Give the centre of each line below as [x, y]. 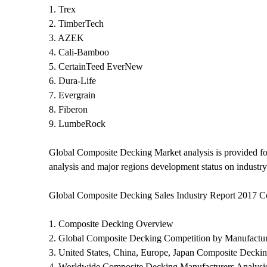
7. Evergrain [72, 95]
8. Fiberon [68, 109]
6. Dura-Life [72, 80]
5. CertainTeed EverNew [96, 66]
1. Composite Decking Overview [111, 223]
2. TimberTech [76, 23]
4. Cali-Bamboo [79, 52]
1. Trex [62, 9]
